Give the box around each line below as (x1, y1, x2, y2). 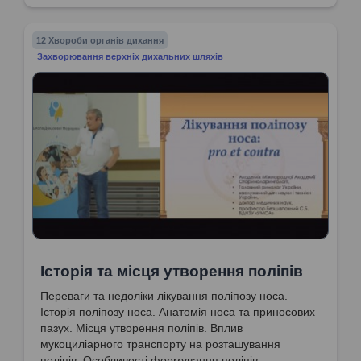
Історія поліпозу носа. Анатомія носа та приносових (40, 305, 315, 318)
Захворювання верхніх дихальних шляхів (37, 51, 224, 61)
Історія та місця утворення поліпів (40, 262, 303, 280)
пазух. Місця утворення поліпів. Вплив (40, 321, 243, 334)
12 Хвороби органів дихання (36, 35, 164, 45)
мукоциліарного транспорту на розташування (40, 337, 280, 351)
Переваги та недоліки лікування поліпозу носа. (40, 288, 288, 302)
